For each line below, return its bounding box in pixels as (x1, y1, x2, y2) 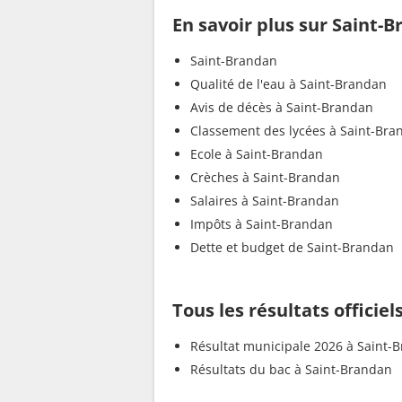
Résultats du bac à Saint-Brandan (190, 361, 392, 379)
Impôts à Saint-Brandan (190, 215, 333, 233)
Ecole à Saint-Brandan (190, 145, 323, 163)
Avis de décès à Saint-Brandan (190, 99, 373, 117)
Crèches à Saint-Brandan (190, 169, 340, 187)
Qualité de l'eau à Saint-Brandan (190, 75, 387, 93)
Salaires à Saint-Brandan (190, 192, 339, 210)
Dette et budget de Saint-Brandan (190, 239, 394, 257)
